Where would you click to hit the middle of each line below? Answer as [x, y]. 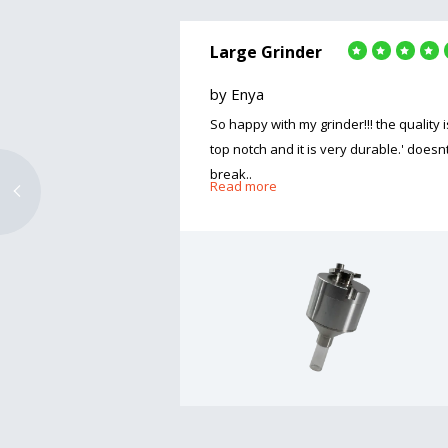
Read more [243, 185]
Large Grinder [266, 51]
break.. [231, 173]
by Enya [237, 93]
